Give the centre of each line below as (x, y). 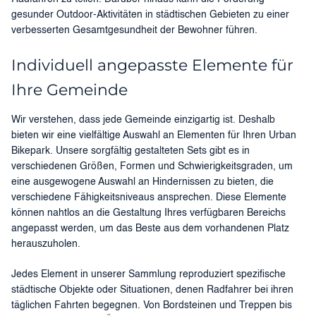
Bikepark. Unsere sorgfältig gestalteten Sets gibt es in (130, 151)
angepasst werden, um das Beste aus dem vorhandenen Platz (150, 229)
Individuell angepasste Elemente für (152, 66)
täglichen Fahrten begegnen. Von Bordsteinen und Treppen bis (152, 306)
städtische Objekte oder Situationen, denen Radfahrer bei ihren (152, 290)
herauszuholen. (46, 244)
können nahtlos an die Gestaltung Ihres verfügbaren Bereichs (148, 213)
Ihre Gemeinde (69, 90)
